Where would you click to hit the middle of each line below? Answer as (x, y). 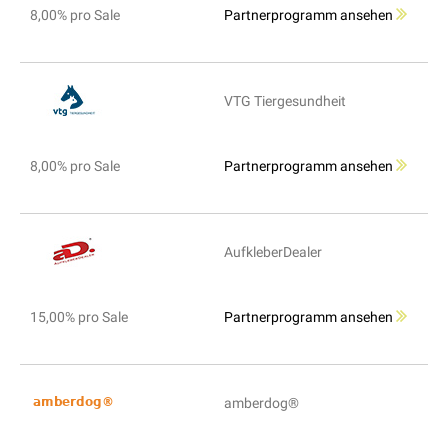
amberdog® (261, 403)
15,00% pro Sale (79, 317)
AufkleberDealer (273, 252)
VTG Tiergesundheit (285, 101)
